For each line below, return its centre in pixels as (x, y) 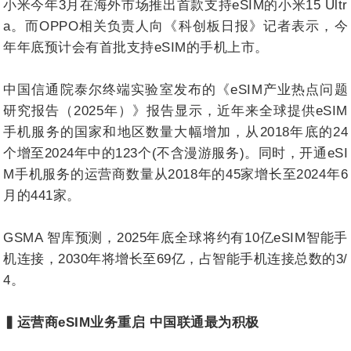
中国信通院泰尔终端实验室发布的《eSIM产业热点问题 (175, 89)
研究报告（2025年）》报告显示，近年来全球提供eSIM (175, 110)
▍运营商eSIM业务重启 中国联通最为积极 (131, 322)
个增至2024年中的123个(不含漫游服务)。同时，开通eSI (175, 153)
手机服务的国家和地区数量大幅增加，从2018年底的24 (175, 132)
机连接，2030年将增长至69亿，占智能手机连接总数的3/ (175, 259)
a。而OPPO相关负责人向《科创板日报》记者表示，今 (175, 26)
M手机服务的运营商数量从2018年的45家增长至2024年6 (175, 174)
